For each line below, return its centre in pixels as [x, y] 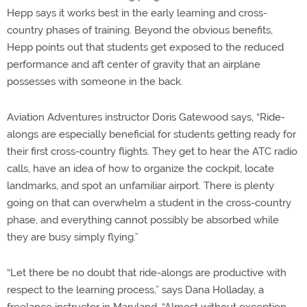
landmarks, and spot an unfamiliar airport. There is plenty [140, 186]
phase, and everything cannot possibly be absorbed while [143, 220]
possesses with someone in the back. [95, 82]
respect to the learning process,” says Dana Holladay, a [135, 290]
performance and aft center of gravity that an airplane [134, 64]
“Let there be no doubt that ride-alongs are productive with [147, 273]
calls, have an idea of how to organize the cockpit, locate [140, 169]
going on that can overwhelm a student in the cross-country [149, 203]
